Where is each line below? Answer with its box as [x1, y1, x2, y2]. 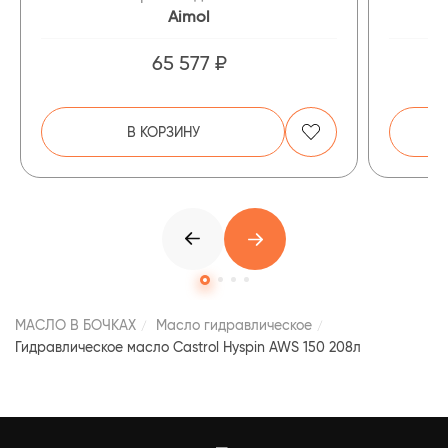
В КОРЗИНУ [126, 122, 200, 141]
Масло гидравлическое [156, 315, 312, 334]
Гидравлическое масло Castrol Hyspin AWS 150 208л [15, 337, 361, 356]
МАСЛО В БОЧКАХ [15, 315, 136, 334]
